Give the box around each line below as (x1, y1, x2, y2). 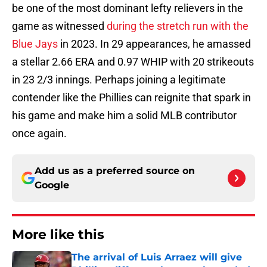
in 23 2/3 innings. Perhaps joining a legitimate (12, 73, 226, 86)
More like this (12, 226, 104, 243)
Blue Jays (12, 38, 58, 51)
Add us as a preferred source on (35, 165, 195, 177)
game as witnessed (12, 20, 107, 33)
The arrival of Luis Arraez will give (72, 252, 242, 263)
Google (35, 179, 69, 191)
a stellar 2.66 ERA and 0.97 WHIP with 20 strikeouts (12, 55, 254, 69)
